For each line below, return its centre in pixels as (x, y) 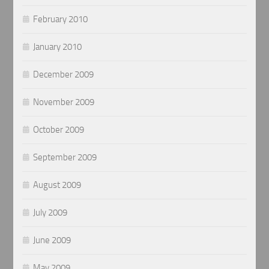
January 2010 (58, 47)
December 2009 (64, 74)
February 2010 (61, 19)
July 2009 (50, 212)
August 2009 (57, 185)
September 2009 (65, 157)
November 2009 (64, 102)
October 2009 (59, 129)
